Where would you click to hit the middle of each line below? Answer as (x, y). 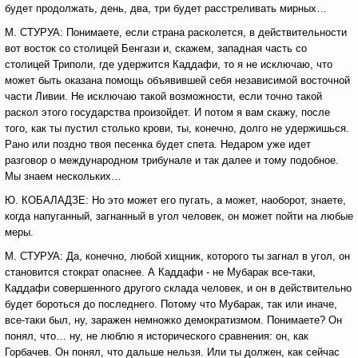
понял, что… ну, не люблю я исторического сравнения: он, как (157, 336)
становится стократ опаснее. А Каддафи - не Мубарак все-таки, (160, 272)
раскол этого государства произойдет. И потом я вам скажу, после (167, 112)
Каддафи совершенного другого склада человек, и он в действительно (178, 288)
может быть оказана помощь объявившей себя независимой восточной (177, 80)
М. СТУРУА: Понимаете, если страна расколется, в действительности (176, 32)
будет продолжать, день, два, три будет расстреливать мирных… (166, 8)
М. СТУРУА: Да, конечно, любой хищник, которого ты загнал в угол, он (177, 256)
